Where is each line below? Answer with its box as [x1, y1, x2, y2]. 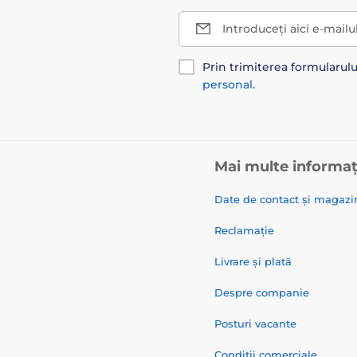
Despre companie [214, 285, 309, 299]
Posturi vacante [214, 316, 296, 330]
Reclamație [214, 223, 274, 237]
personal [202, 76, 253, 92]
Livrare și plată [214, 254, 292, 268]
